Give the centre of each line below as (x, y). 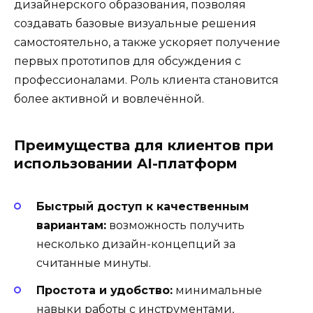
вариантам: (71, 226)
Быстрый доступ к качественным (143, 207)
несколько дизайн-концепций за (136, 245)
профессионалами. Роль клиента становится (146, 80)
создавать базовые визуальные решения (135, 24)
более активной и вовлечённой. (109, 99)
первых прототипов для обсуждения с (128, 61)
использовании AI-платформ (126, 164)
